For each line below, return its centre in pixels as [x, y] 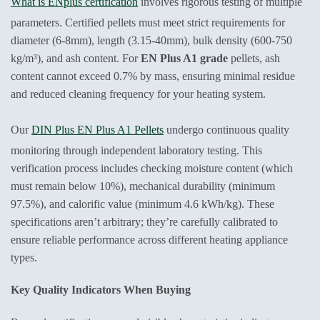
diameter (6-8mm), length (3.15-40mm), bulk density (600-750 [151, 40]
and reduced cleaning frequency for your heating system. [138, 94]
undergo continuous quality [226, 129]
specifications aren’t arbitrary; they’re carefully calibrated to [144, 221]
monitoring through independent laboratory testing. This [136, 150]
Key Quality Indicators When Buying [101, 290]
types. [24, 257]
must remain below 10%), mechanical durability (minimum [143, 186]
